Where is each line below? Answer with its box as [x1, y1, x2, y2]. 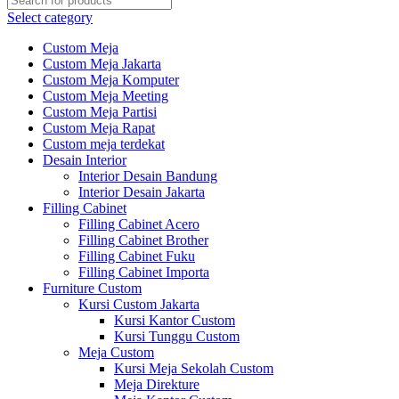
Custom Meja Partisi [43, 104, 157, 119]
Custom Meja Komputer [43, 72, 179, 87]
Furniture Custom [43, 281, 142, 296]
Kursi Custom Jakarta [78, 297, 199, 312]
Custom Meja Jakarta [43, 56, 161, 71]
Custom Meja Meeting [43, 88, 168, 103]
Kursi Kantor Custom [114, 313, 235, 328]
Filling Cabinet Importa [78, 265, 209, 280]
